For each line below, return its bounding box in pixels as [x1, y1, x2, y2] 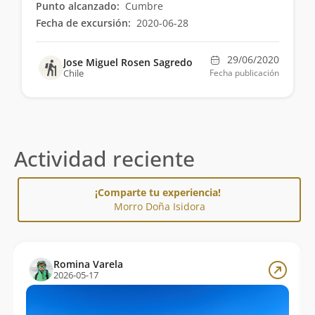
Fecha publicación [210, 67, 279, 79]
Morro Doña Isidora [113, 200, 205, 214]
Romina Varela [53, 257, 123, 271]
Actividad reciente [14, 144, 195, 174]
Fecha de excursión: [36, 16, 131, 30]
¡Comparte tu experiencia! [95, 186, 224, 200]
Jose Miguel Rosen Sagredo [63, 56, 193, 70]
